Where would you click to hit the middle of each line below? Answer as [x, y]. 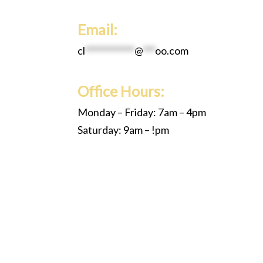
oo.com [172, 51]
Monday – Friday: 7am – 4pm [142, 112]
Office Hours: [121, 91]
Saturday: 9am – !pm [123, 130]
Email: [97, 30]
